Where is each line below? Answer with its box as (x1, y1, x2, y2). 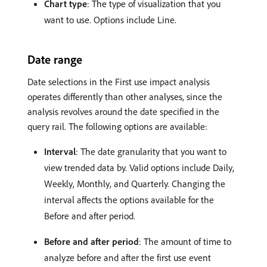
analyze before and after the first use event (44, 252, 211, 264)
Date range (27, 52, 82, 67)
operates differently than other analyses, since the (27, 91, 222, 103)
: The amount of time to (139, 235, 231, 248)
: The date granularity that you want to (76, 145, 226, 158)
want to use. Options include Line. (44, 14, 176, 26)
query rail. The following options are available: (27, 120, 207, 133)
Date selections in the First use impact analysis (27, 76, 210, 88)
